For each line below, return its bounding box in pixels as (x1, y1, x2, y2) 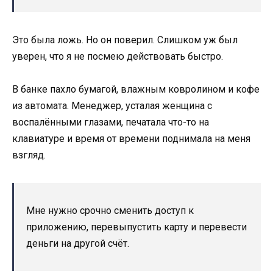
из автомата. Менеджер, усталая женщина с (12, 100, 212, 112)
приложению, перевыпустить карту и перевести (26, 221, 247, 233)
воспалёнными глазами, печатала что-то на (12, 116, 209, 129)
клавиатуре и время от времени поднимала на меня (12, 133, 250, 145)
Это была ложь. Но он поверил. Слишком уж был (12, 34, 238, 46)
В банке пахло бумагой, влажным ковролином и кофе (12, 83, 260, 96)
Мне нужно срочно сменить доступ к (26, 205, 194, 217)
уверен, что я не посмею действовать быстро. (12, 51, 223, 63)
